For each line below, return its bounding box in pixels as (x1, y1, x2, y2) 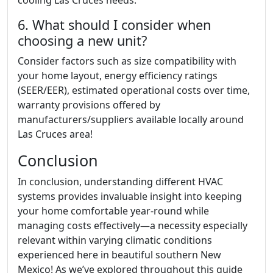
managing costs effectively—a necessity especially (18, 219, 247, 232)
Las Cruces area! (18, 127, 93, 141)
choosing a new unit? (18, 32, 147, 49)
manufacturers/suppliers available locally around (18, 113, 244, 126)
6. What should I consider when (18, 16, 211, 34)
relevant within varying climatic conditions (18, 233, 212, 247)
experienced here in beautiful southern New (18, 248, 221, 261)
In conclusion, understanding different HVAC (18, 175, 223, 188)
